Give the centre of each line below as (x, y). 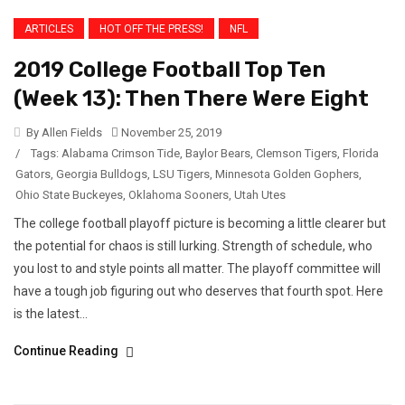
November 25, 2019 (170, 133)
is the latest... (51, 314)
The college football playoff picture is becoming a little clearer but (200, 224)
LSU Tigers (181, 174)
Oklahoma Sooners (179, 195)
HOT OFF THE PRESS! (151, 29)
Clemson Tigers (297, 154)
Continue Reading (67, 351)
